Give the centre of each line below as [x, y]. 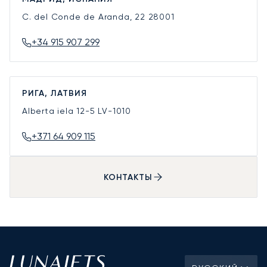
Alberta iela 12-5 [60, 111]
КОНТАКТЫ [128, 177]
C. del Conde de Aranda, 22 [85, 17]
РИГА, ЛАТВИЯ [55, 94]
